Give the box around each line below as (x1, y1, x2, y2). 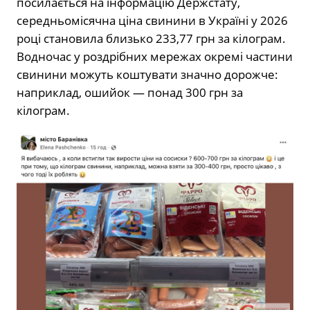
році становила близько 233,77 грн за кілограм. (17, 30, 286, 46)
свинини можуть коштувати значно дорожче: (17, 66, 278, 82)
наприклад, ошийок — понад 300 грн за (17, 84, 243, 100)
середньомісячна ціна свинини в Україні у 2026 (17, 12, 288, 28)
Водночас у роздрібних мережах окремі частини (17, 48, 293, 64)
